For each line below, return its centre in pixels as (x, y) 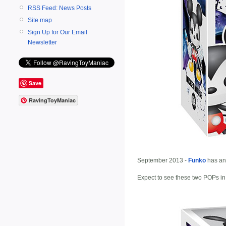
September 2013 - (163, 160)
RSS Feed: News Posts (60, 8)
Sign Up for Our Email (58, 32)
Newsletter (42, 42)
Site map (40, 20)
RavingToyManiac (52, 100)
